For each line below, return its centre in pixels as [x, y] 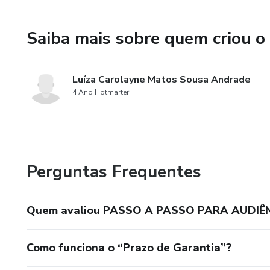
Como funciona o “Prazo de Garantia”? [129, 248]
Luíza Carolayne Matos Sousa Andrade [162, 80]
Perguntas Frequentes [114, 172]
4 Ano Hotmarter [101, 92]
